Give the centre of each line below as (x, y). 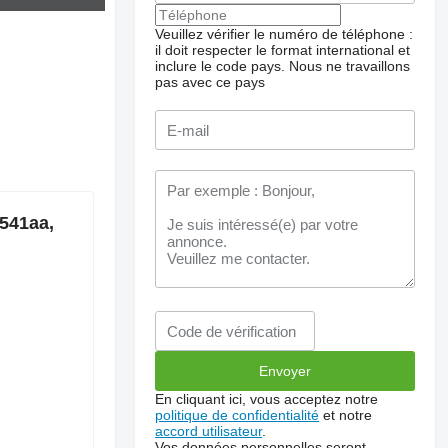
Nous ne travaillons (350, 66)
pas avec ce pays (210, 82)
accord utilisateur (209, 431)
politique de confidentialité (237, 415)
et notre (346, 415)
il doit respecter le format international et (283, 50)
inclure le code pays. (220, 66)
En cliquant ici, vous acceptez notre (267, 399)
